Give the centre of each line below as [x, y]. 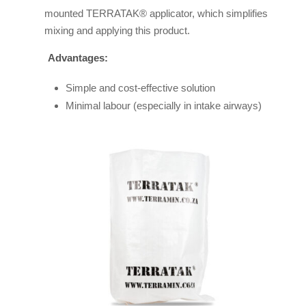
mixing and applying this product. [117, 30]
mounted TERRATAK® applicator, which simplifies [156, 13]
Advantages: [78, 57]
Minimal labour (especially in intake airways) [163, 105]
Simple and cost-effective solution [140, 87]
